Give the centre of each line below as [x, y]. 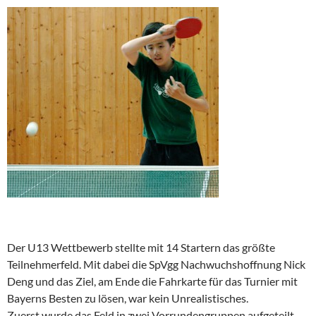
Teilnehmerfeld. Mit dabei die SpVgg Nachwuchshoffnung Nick [156, 264]
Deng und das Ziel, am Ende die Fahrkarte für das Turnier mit [152, 281]
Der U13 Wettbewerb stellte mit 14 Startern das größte [141, 247]
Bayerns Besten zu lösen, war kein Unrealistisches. [128, 298]
